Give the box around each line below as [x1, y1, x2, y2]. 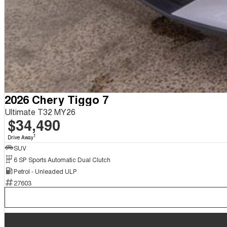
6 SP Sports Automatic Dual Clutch [13, 155, 110, 164]
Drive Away [7, 134, 33, 141]
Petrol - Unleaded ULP [13, 166, 77, 175]
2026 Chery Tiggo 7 [4, 91, 108, 108]
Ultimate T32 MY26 [4, 106, 75, 118]
